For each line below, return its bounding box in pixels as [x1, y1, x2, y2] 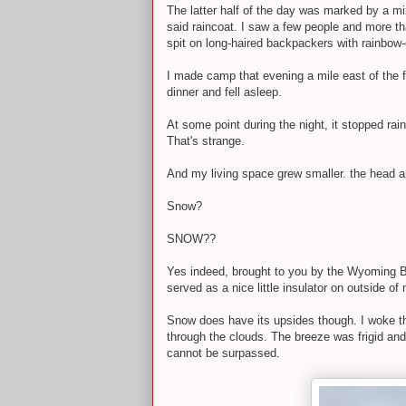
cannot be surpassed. [167, 345, 284, 360]
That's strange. [167, 133, 245, 148]
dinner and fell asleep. [167, 84, 282, 99]
